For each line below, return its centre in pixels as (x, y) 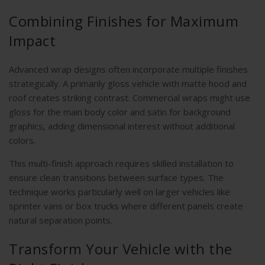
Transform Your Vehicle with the (121, 249)
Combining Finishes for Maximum (124, 21)
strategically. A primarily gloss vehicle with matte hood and (128, 84)
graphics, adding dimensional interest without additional (122, 126)
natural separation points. (61, 220)
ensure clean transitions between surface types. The (116, 178)
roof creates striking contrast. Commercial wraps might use (130, 98)
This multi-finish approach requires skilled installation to (121, 164)
